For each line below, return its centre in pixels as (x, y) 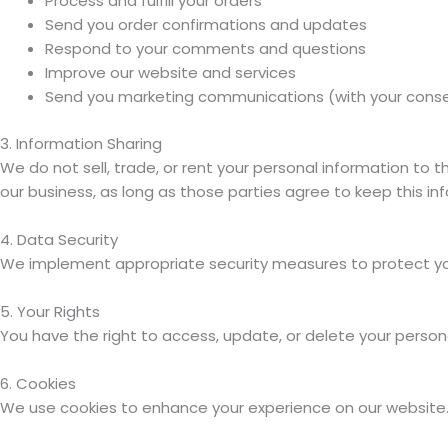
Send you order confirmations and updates (206, 24)
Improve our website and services (170, 72)
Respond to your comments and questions (205, 48)
